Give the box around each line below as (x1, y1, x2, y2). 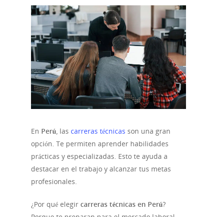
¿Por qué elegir (31, 199, 80, 209)
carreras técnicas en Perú (80, 199, 163, 209)
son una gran (125, 126, 170, 136)
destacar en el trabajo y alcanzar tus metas (31, 164, 171, 173)
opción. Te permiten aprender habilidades (31, 139, 169, 148)
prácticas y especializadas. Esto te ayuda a (31, 151, 168, 161)
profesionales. (31, 176, 77, 186)
